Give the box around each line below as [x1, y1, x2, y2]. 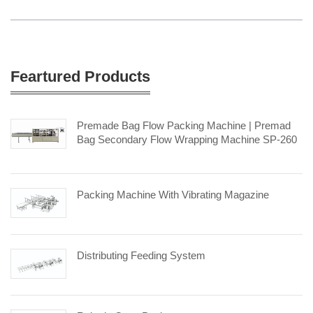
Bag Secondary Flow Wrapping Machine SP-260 [77, 133, 297, 145]
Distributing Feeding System [77, 249, 205, 262]
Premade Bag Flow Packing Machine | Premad [77, 119, 291, 131]
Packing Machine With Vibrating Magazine [77, 188, 269, 201]
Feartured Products [10, 67, 150, 85]
